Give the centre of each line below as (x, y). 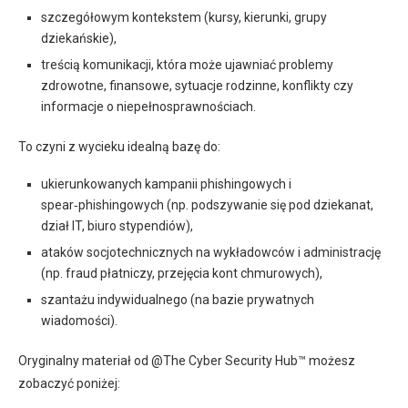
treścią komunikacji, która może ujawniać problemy (187, 65)
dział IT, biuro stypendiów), (117, 226)
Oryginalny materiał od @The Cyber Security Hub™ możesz (187, 361)
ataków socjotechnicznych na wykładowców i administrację (211, 252)
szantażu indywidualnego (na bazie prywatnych (178, 300)
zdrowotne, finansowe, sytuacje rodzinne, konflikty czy (197, 86)
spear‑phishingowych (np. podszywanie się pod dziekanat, (207, 205)
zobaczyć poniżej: (69, 383)
